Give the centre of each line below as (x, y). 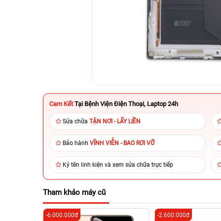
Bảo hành (76, 143)
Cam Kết (61, 104)
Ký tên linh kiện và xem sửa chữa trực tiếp (118, 165)
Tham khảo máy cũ (74, 192)
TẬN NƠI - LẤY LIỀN (115, 121)
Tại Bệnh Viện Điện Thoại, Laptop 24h (126, 104)
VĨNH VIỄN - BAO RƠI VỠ (122, 143)
